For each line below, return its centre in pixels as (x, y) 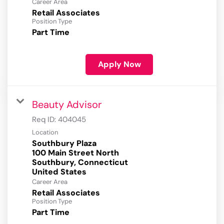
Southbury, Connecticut (80, 162)
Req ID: (45, 120)
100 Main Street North (75, 153)
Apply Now (119, 64)
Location (45, 132)
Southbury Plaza (64, 143)
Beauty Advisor (67, 105)
